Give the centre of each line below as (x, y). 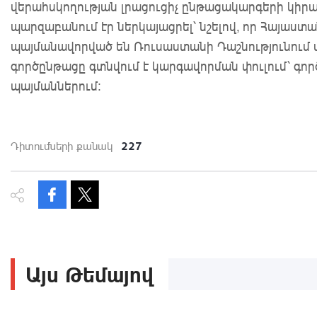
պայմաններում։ (56, 86)
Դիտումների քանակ (62, 146)
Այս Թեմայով (90, 274)
